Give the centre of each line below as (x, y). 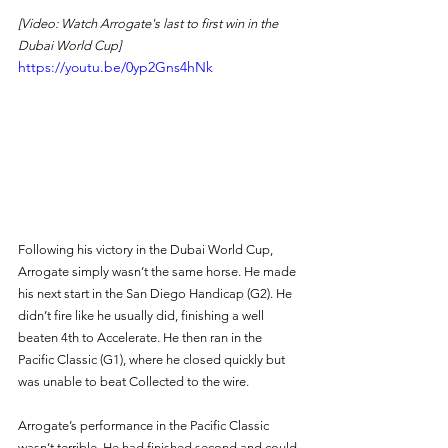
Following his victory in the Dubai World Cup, (147, 249)
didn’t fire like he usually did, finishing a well (142, 315)
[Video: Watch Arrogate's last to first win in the (149, 23)
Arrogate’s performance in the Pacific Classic (145, 425)
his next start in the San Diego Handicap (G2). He (156, 293)
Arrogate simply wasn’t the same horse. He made (158, 271)
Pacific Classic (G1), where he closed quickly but (153, 359)
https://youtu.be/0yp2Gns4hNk (115, 66)
